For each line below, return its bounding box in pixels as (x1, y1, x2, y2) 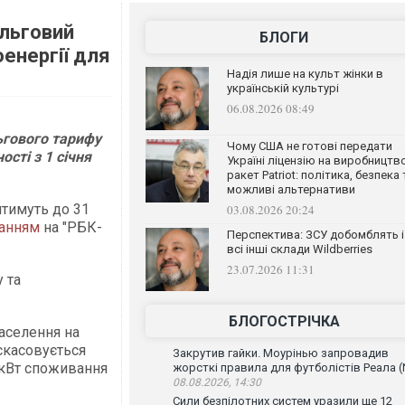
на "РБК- (40, 219, 102, 236)
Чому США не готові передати (226, 139, 392, 153)
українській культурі (226, 81, 339, 95)
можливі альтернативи (226, 183, 355, 196)
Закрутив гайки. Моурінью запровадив (172, 346, 389, 360)
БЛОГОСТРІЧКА (228, 313, 340, 330)
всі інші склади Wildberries (226, 242, 372, 256)
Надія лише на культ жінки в (226, 67, 383, 80)
